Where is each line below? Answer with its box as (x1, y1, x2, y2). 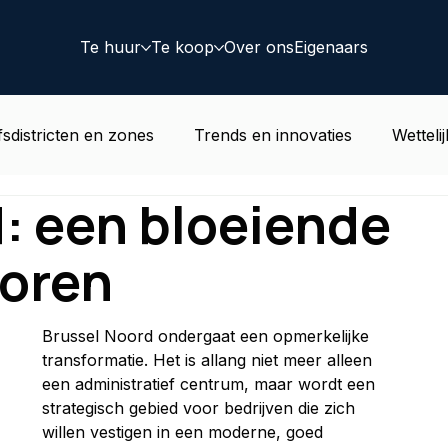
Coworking (298, 204, 380, 225)
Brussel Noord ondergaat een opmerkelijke (42, 325, 374, 346)
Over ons (223, 37, 294, 58)
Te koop (150, 37, 214, 58)
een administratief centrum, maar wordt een (42, 373, 380, 394)
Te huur (79, 37, 141, 58)
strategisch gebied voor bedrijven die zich (42, 397, 360, 418)
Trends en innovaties (194, 124, 352, 145)
